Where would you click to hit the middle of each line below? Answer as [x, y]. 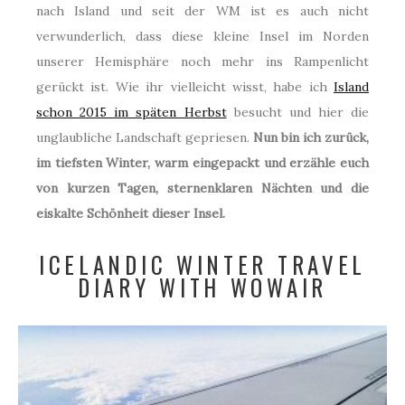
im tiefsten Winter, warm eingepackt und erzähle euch [202, 163]
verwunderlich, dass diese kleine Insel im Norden [202, 37]
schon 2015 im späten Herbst [132, 113]
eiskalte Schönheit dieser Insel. [131, 214]
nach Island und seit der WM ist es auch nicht [202, 11]
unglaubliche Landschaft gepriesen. [145, 138]
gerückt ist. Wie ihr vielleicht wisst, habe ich [185, 87]
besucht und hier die [297, 113]
